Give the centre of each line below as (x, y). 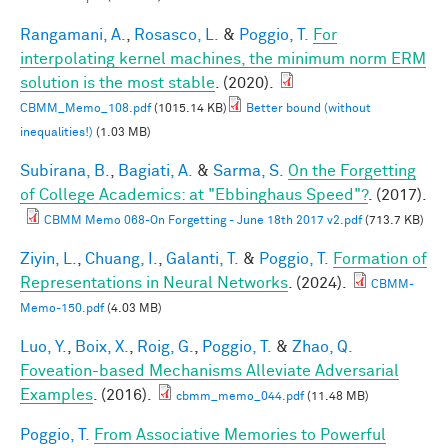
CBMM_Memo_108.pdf (85, 108)
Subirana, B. (65, 170)
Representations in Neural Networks (154, 282)
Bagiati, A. (155, 170)
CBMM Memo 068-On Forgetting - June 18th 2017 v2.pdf (203, 220)
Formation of (380, 258)
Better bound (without (308, 108)
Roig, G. (165, 346)
